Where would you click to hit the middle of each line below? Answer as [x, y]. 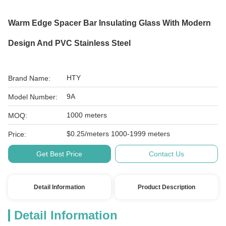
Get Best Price [60, 154]
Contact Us [167, 154]
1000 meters [87, 115]
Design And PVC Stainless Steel [69, 43]
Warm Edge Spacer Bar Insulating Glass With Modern [109, 23]
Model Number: [33, 97]
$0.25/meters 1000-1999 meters [118, 134]
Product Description [167, 187]
